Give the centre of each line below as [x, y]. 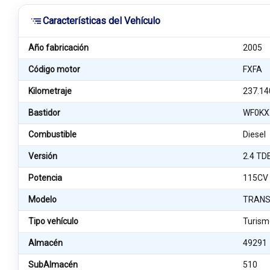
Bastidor [44, 113]
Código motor [54, 69]
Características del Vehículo [102, 21]
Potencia [45, 178]
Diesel [255, 134]
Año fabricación [58, 48]
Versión [43, 156]
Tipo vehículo [53, 221]
